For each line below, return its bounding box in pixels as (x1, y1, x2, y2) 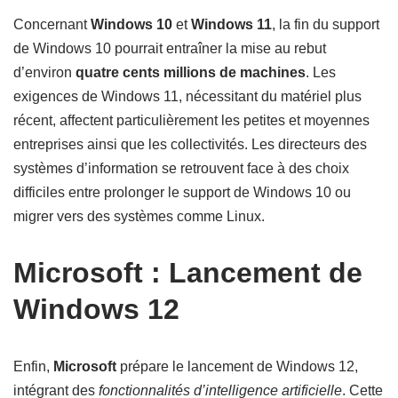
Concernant (13, 17, 91, 32)
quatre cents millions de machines (76, 65, 306, 80)
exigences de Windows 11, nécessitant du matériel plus (13, 89, 362, 104)
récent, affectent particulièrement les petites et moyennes (13, 113, 370, 128)
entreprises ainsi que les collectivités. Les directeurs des (13, 137, 367, 152)
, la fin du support (272, 17, 379, 32)
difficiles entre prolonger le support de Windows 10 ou (13, 185, 351, 200)
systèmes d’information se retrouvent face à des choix (13, 161, 349, 176)
